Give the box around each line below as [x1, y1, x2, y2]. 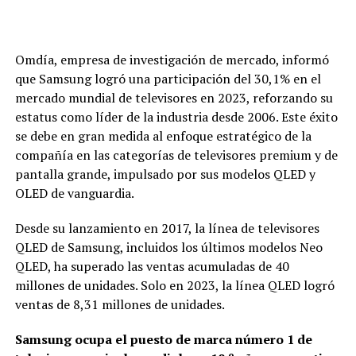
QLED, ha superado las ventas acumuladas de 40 [14, 257, 289, 276]
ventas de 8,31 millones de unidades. [14, 296, 225, 314]
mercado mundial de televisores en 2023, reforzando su [14, 89, 333, 107]
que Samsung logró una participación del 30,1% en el [14, 70, 321, 88]
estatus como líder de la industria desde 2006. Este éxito [14, 108, 338, 126]
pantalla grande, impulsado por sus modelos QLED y [14, 165, 315, 184]
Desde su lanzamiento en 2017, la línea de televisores [14, 219, 319, 238]
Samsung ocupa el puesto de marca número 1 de [14, 331, 312, 349]
